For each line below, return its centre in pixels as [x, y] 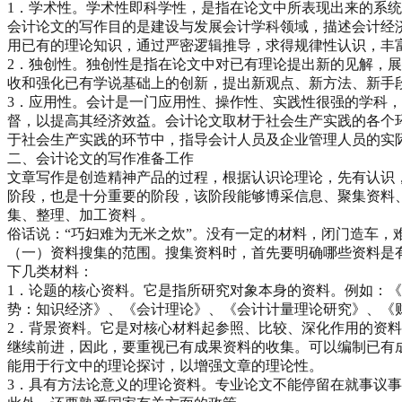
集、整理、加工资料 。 [81, 214]
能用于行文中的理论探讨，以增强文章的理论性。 [165, 365]
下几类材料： [50, 271]
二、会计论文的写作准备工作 [100, 158]
